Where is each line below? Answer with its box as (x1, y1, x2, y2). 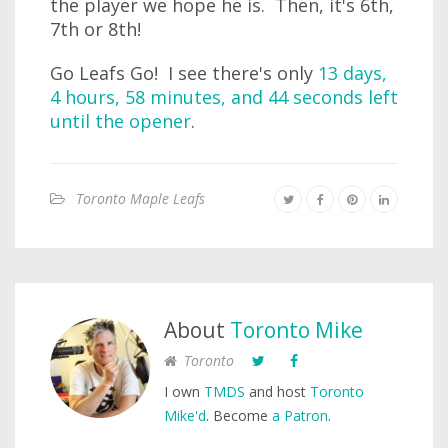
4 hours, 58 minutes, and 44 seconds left (50, 85, 398, 109)
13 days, (318, 61, 387, 85)
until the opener (50, 109, 191, 133)
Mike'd (164, 406, 206, 425)
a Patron (272, 406, 328, 425)
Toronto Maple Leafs (76, 189, 205, 208)
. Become (206, 406, 272, 425)
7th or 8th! (50, 17, 141, 41)
